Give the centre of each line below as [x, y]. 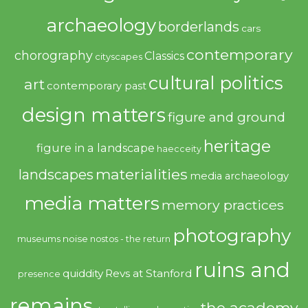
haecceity [179, 148]
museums [38, 239]
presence [39, 274]
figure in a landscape [96, 147]
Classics [165, 56]
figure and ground [227, 117]
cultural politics [216, 82]
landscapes [56, 174]
